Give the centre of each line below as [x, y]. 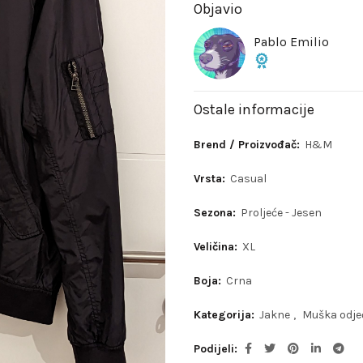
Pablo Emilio [291, 41]
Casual [248, 178]
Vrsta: [211, 178]
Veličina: [217, 246]
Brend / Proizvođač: [248, 144]
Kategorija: [226, 314]
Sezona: [216, 212]
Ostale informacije [254, 109]
